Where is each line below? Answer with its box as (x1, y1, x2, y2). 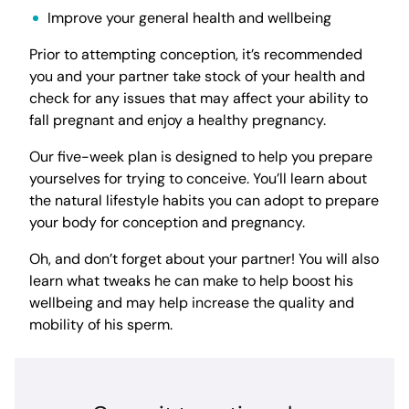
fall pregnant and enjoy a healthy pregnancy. (29, 110, 326, 130)
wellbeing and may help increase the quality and (29, 293, 354, 312)
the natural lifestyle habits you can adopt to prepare (29, 191, 379, 210)
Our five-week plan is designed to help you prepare (29, 147, 372, 166)
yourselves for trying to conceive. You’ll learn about (29, 169, 367, 188)
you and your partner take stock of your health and (29, 67, 365, 86)
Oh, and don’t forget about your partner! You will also (29, 249, 379, 268)
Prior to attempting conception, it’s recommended (29, 45, 362, 64)
